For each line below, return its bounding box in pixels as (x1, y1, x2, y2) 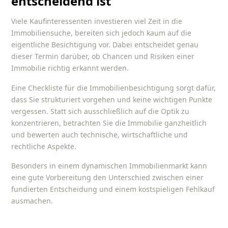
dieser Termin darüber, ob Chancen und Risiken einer (11, 51, 195, 62)
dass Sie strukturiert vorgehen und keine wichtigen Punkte (11, 94, 213, 104)
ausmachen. (11, 196, 53, 206)
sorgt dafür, (174, 82, 216, 93)
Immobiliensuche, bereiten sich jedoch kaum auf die (11, 28, 192, 38)
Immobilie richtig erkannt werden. (11, 63, 129, 73)
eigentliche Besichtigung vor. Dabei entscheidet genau (11, 40, 199, 50)
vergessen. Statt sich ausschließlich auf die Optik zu (11, 106, 190, 116)
